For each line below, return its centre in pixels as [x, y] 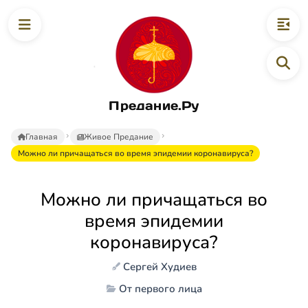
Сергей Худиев [159, 266]
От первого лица [160, 288]
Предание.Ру [154, 105]
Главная [42, 136]
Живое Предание [119, 136]
